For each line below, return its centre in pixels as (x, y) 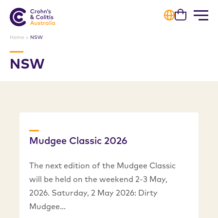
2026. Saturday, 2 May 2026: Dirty (93, 192)
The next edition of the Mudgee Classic (102, 165)
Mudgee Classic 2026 (78, 140)
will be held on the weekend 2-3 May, (98, 179)
